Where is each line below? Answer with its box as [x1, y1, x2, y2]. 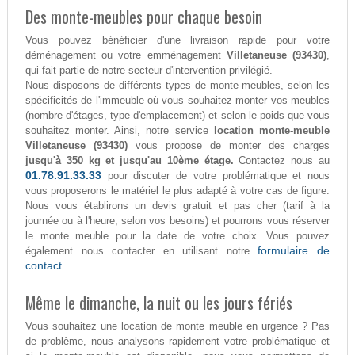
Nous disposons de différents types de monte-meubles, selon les [25, 79, 330, 92]
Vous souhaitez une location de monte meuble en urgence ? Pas [25, 320, 330, 333]
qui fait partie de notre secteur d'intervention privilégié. [25, 64, 273, 77]
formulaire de [258, 244, 330, 258]
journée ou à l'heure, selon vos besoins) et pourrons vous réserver [25, 215, 330, 227]
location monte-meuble [213, 124, 330, 137]
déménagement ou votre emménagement [25, 49, 227, 62]
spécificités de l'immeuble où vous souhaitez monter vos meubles [25, 94, 330, 107]
